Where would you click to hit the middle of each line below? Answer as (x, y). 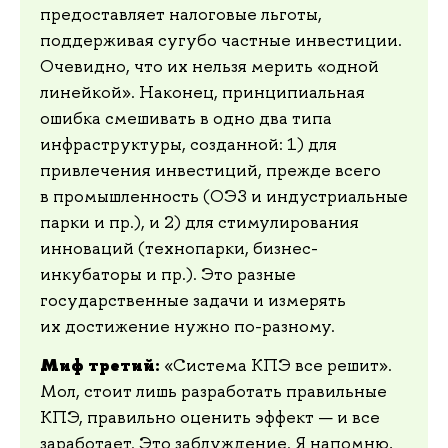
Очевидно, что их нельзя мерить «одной (209, 65)
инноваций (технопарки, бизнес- (179, 247)
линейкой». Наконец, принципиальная (202, 91)
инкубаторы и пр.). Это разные (168, 273)
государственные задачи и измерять (193, 299)
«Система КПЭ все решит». (278, 365)
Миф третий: (102, 365)
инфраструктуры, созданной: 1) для (188, 143)
